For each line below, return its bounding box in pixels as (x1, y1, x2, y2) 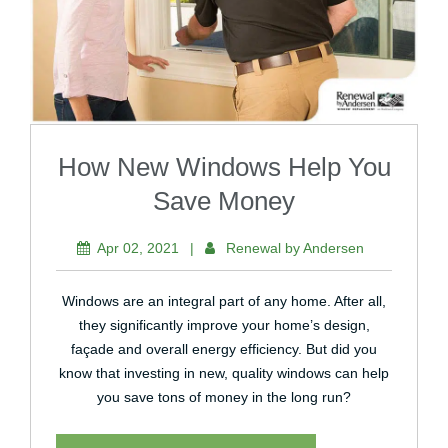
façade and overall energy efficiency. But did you (71, 341, 377, 357)
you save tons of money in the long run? (97, 389, 351, 405)
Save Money (153, 186, 295, 216)
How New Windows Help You (57, 152, 391, 182)
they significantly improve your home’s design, (78, 317, 370, 333)
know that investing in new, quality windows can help (59, 365, 389, 381)
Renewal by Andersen (226, 240, 364, 256)
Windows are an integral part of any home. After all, (62, 293, 386, 309)
